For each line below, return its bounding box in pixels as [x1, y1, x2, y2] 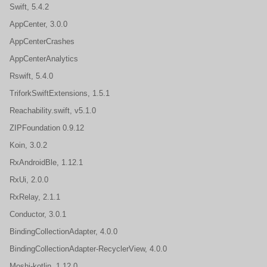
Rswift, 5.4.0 [10, 72, 55, 80]
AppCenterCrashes [10, 37, 79, 46]
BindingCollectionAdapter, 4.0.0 [10, 227, 120, 236]
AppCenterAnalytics [10, 54, 80, 63]
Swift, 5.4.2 [10, 2, 51, 11]
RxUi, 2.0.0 [10, 175, 51, 184]
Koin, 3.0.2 [10, 141, 49, 150]
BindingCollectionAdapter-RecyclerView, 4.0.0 [10, 244, 169, 253]
